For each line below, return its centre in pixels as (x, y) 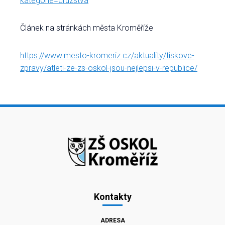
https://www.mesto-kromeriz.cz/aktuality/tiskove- (107, 55)
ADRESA (113, 220)
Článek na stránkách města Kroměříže (87, 28)
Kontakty (113, 196)
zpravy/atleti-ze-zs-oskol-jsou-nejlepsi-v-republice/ (109, 68)
